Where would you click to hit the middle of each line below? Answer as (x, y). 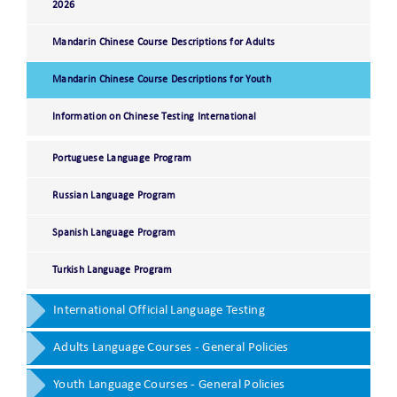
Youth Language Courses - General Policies (169, 385)
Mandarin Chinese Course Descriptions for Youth (162, 80)
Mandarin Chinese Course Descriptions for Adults (164, 43)
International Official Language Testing (159, 311)
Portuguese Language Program (122, 159)
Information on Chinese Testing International (155, 117)
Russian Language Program (114, 196)
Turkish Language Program (113, 271)
